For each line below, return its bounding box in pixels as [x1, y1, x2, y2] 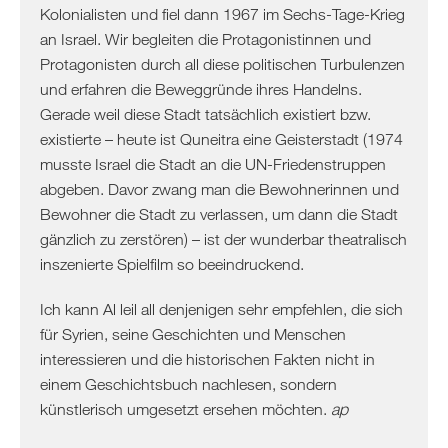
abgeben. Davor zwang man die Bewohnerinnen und [40, 179, 399, 198]
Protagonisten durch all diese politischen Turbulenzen [40, 54, 405, 73]
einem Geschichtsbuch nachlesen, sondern [40, 374, 337, 393]
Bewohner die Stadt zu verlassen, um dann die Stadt [40, 204, 398, 223]
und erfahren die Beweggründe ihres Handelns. [40, 79, 362, 98]
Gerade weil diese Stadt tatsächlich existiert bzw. [40, 104, 371, 123]
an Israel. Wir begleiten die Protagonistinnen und [40, 29, 371, 48]
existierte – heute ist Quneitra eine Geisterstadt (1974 [40, 129, 403, 148]
